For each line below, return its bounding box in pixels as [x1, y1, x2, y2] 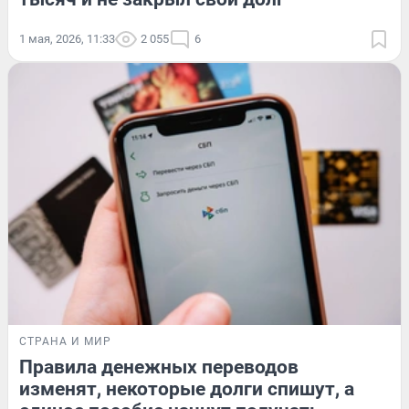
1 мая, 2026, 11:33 [19, 32, 115, 47]
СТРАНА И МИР [19, 335, 111, 349]
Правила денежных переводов [19, 356, 299, 379]
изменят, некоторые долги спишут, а [19, 378, 354, 401]
